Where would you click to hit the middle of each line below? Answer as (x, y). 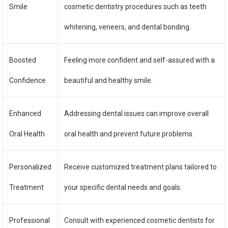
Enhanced (25, 113)
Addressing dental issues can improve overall (137, 113)
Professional (30, 220)
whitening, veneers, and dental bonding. (128, 27)
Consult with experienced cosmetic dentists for (140, 220)
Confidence (28, 80)
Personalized (31, 167)
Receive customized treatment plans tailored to (141, 167)
